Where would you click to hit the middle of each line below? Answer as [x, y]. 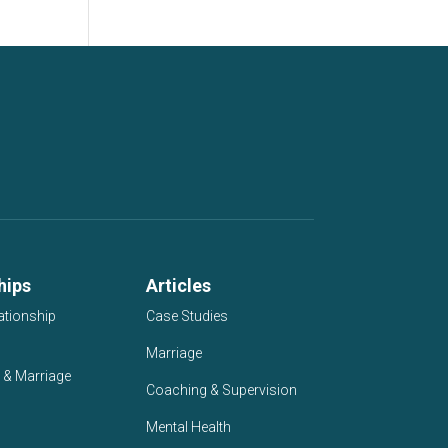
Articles [178, 286]
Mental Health [188, 427]
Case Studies [186, 316]
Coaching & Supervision [221, 390]
